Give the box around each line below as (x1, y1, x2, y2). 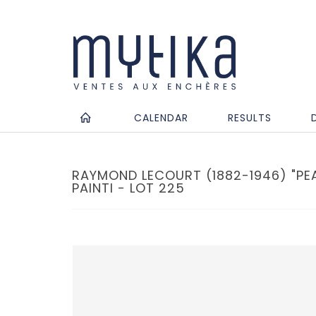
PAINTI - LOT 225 (72, 178, 185, 197)
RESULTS (228, 110, 272, 125)
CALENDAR (134, 110, 188, 125)
